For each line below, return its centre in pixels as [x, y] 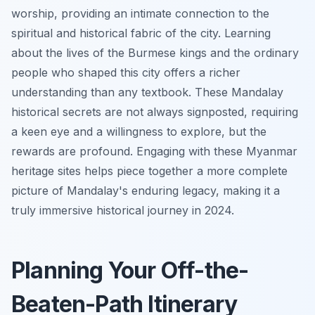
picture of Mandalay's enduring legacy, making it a [146, 190]
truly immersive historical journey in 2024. [123, 210]
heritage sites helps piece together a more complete [149, 171]
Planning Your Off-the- [130, 270]
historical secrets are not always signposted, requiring [155, 111]
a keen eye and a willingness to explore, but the [139, 131]
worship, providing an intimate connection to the [140, 13]
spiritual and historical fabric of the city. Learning [141, 33]
